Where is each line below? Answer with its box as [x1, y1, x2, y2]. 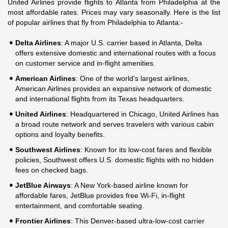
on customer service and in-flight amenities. [15, 59, 155, 67]
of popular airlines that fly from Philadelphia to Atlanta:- [8, 18, 185, 26]
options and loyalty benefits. [15, 130, 105, 138]
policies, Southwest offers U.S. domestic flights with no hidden [15, 156, 214, 164]
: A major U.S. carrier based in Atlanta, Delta [61, 39, 202, 47]
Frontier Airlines [15, 217, 71, 225]
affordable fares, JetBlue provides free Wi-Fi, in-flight [15, 191, 185, 199]
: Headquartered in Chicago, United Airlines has [66, 110, 219, 118]
